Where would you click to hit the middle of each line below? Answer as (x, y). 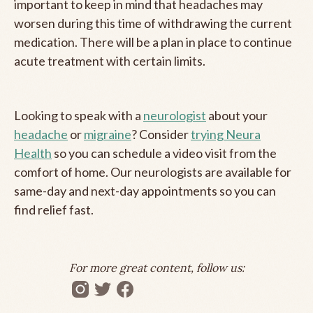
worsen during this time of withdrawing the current (153, 23)
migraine (108, 134)
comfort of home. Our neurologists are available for (153, 172)
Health (33, 153)
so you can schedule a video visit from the (164, 153)
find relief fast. (54, 209)
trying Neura (226, 134)
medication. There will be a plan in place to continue (153, 42)
